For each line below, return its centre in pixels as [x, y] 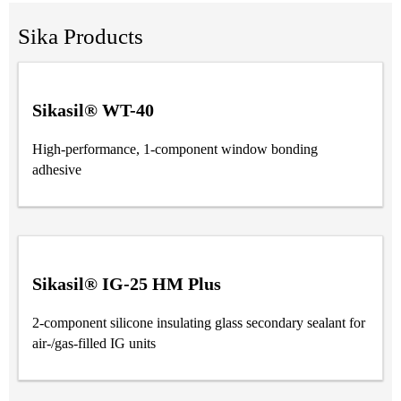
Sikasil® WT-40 [93, 110]
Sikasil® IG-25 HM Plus [127, 283]
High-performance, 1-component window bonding [175, 149]
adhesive [57, 169]
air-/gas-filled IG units [94, 343]
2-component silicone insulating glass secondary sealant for [199, 322]
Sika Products [81, 37]
